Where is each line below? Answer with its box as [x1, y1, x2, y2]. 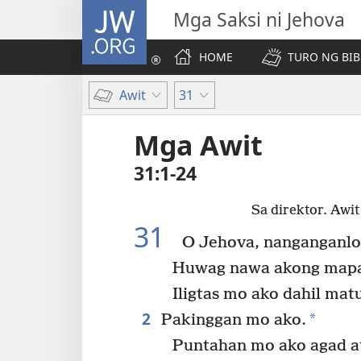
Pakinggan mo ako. [156, 310, 306, 330]
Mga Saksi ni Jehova [173, 6, 345, 32]
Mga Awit [134, 127, 263, 164]
